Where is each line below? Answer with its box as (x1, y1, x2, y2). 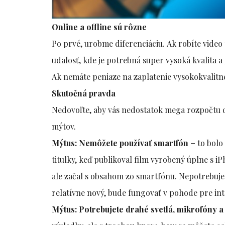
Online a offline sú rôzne (52, 22, 147, 33)
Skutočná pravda (52, 88, 116, 99)
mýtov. (52, 121, 76, 132)
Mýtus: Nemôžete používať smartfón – (52, 138, 196, 149)
